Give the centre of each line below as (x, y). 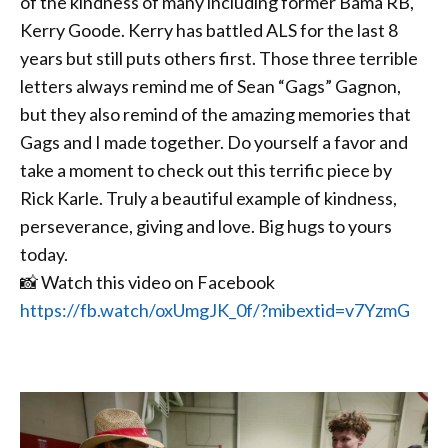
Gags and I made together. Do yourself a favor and (214, 141)
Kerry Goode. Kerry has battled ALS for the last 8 (209, 29)
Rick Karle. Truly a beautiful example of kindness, (208, 197)
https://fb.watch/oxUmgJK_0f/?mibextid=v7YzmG (215, 309)
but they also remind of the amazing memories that (215, 113)
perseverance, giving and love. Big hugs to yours (206, 225)
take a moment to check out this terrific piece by (206, 169)
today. (44, 253)
